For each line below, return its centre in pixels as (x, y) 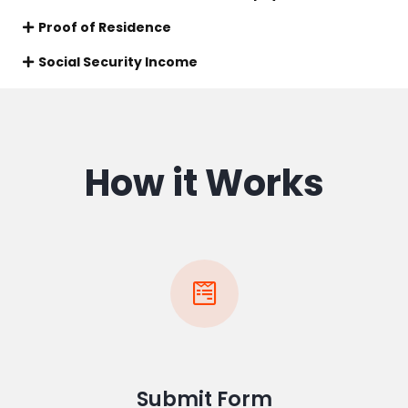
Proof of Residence (104, 27)
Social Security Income (117, 62)
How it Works (204, 183)
